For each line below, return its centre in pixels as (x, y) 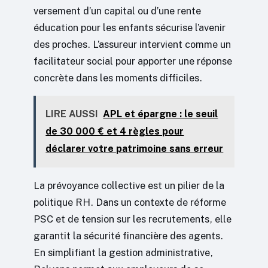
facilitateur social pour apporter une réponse (133, 61)
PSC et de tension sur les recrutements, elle (133, 219)
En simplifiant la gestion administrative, (123, 252)
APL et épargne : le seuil (161, 114)
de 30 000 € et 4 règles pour (115, 132)
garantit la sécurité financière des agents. (128, 235)
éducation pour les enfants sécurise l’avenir (130, 27)
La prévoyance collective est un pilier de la (129, 185)
